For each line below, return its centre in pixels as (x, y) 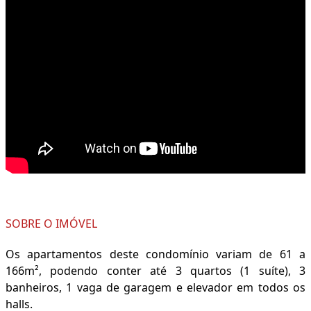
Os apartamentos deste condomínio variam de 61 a (155, 254)
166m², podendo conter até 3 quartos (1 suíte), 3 (155, 271)
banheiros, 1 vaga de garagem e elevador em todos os (155, 288)
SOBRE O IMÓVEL (51, 224)
